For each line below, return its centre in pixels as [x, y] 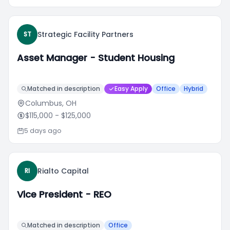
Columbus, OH [51, 103]
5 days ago [43, 131]
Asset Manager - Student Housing [96, 58]
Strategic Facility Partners [85, 34]
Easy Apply [131, 89]
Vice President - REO [64, 194]
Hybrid [194, 89]
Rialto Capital [63, 171]
